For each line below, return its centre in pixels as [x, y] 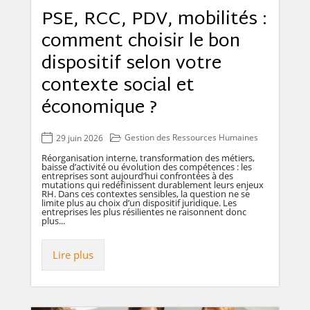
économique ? [102, 108]
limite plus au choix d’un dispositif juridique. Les [139, 203]
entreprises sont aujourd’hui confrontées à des [137, 176]
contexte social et [118, 86]
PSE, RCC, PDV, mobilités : [154, 20]
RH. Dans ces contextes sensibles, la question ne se [146, 194]
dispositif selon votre [131, 64]
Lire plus [73, 255]
